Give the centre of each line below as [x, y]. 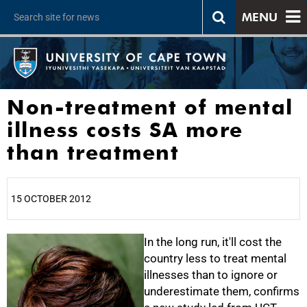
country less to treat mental [215, 258]
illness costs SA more [125, 130]
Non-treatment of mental [150, 107]
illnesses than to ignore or [211, 275]
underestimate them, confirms [222, 291]
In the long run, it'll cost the [213, 242]
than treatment [93, 152]
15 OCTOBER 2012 [51, 199]
